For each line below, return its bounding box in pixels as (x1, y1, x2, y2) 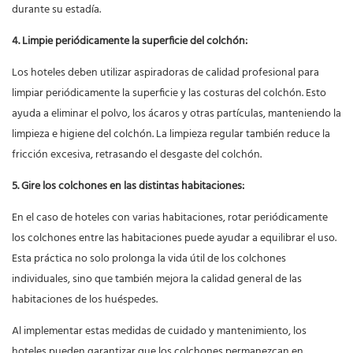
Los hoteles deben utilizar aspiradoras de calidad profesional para (12, 64, 319, 83)
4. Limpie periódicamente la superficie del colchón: (12, 32, 250, 51)
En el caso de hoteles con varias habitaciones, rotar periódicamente (12, 209, 328, 228)
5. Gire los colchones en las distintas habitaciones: (12, 177, 247, 196)
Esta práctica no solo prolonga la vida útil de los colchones (12, 250, 286, 269)
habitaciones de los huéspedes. (12, 291, 158, 310)
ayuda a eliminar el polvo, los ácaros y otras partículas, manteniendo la (12, 105, 341, 124)
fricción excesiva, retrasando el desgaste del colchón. (12, 146, 262, 165)
